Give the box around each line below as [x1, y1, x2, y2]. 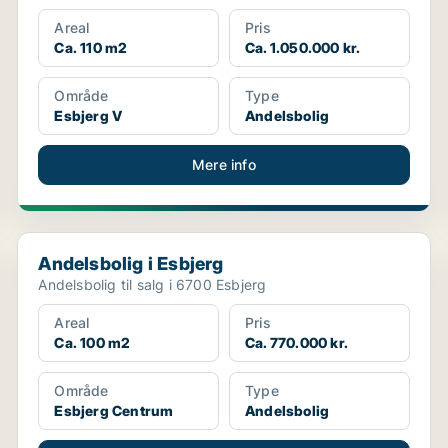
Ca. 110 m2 [54, 39, 128, 57]
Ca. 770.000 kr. [244, 334, 348, 352]
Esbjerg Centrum [54, 402, 174, 420]
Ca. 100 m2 [54, 334, 131, 352]
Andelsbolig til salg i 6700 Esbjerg [38, 276, 267, 294]
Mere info [192, 156, 256, 174]
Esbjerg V [54, 107, 123, 125]
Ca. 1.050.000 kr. [244, 39, 361, 57]
